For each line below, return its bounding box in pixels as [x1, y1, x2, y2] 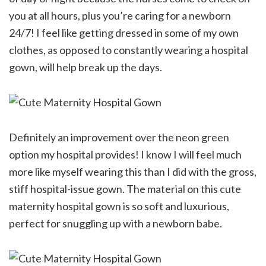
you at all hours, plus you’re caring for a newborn [9, 9, 231, 23]
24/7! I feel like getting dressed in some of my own [9, 26, 239, 40]
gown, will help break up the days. [9, 61, 162, 74]
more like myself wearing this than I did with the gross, [9, 165, 256, 179]
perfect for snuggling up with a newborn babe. [9, 217, 222, 230]
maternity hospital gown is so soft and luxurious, [9, 199, 229, 213]
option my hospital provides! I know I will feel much [9, 148, 242, 161]
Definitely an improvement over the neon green [9, 131, 229, 144]
